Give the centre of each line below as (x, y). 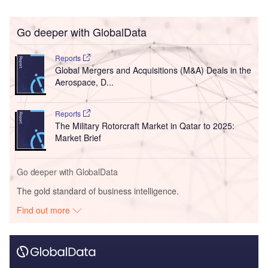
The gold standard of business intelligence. (98, 191)
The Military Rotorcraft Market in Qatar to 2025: (144, 126)
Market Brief (78, 138)
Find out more (45, 210)
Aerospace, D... (84, 82)
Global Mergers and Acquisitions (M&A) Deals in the (153, 70)
